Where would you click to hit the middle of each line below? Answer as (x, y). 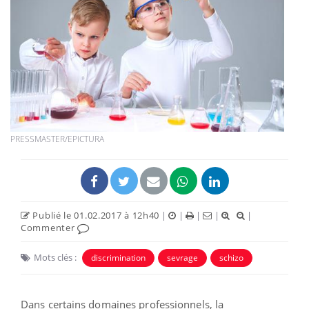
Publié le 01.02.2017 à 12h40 (95, 215)
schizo (231, 257)
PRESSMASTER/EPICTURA (57, 139)
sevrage (182, 257)
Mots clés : (55, 257)
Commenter (49, 227)
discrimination (118, 257)
